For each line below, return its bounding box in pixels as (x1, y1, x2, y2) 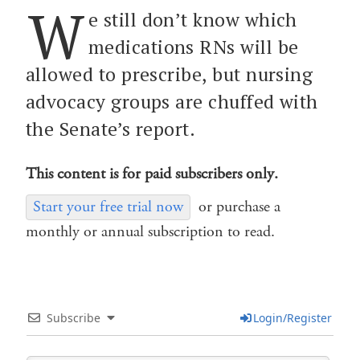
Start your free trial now (33, 196, 183, 219)
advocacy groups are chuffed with (26, 89, 318, 115)
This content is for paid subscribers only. (26, 163, 278, 186)
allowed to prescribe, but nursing (26, 62, 313, 88)
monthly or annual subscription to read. (26, 221, 275, 243)
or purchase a (198, 196, 280, 219)
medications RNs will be (88, 35, 299, 60)
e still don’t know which (88, 7, 297, 33)
